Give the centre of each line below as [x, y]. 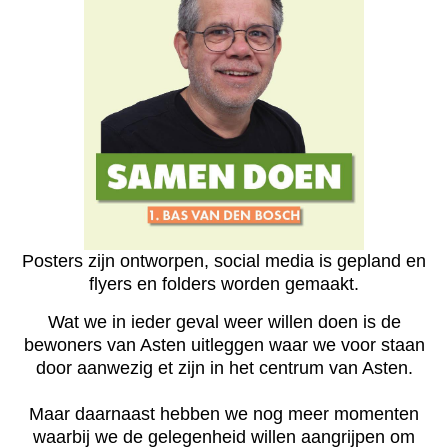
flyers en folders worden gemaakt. [224, 284]
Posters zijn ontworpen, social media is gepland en [224, 261]
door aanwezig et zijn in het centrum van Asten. [224, 368]
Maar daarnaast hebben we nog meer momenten [224, 414]
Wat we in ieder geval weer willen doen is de [224, 322]
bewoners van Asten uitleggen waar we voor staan [224, 345]
